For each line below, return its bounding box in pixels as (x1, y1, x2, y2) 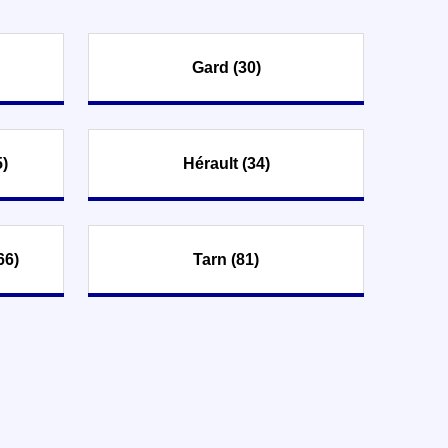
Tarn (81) (193, 250, 259, 268)
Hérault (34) (182, 154, 270, 172)
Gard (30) (191, 58, 261, 76)
